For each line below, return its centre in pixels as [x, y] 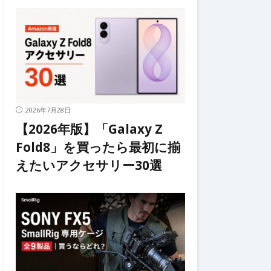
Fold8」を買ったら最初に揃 [98, 147]
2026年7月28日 [48, 110]
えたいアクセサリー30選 [89, 165]
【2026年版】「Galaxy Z [89, 129]
